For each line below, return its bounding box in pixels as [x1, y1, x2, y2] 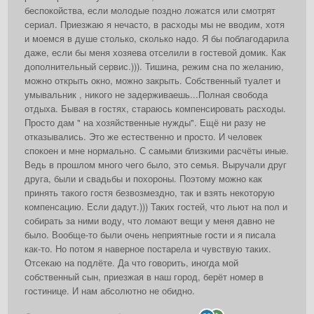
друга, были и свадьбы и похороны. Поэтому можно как [25, 172, 262, 186]
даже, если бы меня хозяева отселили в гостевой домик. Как [25, 46, 286, 60]
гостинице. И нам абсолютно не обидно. [25, 284, 195, 298]
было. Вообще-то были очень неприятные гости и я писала [25, 228, 275, 242]
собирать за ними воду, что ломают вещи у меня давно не [25, 214, 275, 228]
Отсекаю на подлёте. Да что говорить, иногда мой [25, 256, 238, 270]
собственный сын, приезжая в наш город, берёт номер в [25, 270, 264, 284]
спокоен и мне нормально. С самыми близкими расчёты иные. [25, 144, 289, 158]
